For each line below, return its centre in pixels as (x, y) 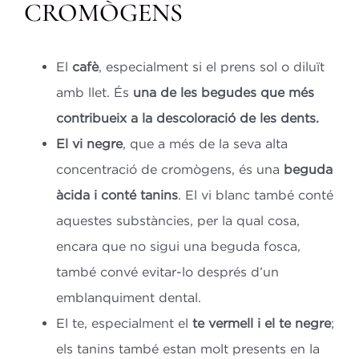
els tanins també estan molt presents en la (188, 348)
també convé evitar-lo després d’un (167, 271)
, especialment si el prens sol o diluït (211, 66)
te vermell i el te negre (261, 323)
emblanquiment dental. (128, 297)
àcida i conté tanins (117, 194)
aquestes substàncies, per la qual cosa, (177, 220)
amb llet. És (94, 92)
